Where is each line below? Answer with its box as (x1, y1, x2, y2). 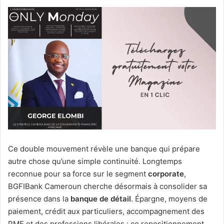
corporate (148, 169, 184, 179)
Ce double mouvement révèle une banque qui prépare (8, 144, 200, 154)
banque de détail (70, 194, 131, 204)
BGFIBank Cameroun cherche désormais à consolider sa (8, 181, 207, 191)
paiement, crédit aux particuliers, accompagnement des (8, 206, 204, 216)
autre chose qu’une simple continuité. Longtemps (8, 156, 182, 166)
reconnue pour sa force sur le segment (8, 169, 148, 179)
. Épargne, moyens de (131, 194, 207, 204)
